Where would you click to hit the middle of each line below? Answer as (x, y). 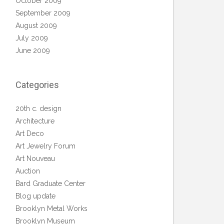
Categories (37, 85)
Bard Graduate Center (50, 183)
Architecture (35, 121)
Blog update (35, 196)
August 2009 (36, 25)
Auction (28, 171)
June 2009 (33, 50)
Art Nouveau (35, 158)
